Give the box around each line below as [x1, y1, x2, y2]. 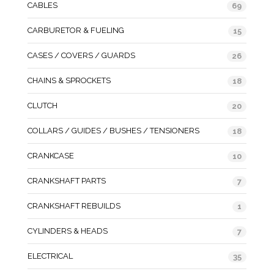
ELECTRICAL [28, 251, 73, 261]
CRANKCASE [28, 150, 74, 160]
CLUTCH [28, 100, 57, 110]
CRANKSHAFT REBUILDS [28, 201, 120, 210]
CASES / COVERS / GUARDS [28, 50, 135, 60]
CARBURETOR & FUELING [28, 25, 124, 35]
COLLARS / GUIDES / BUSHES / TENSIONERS [28, 125, 199, 135]
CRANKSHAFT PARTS [28, 176, 106, 185]
